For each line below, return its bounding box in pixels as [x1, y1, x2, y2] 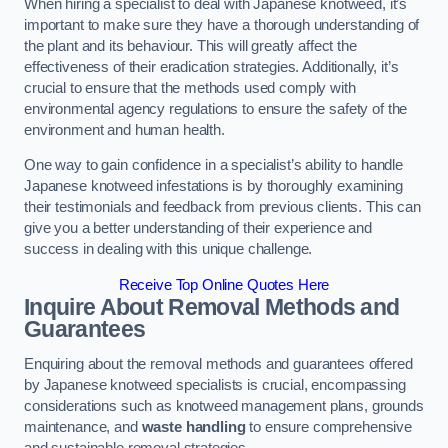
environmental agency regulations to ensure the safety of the [24, 100, 408, 117]
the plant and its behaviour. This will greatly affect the [24, 37, 357, 54]
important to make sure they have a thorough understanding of [24, 16, 420, 33]
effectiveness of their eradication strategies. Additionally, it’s [24, 58, 399, 75]
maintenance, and [24, 419, 142, 436]
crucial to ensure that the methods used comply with [24, 79, 356, 96]
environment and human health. [24, 121, 225, 138]
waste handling [141, 419, 246, 436]
